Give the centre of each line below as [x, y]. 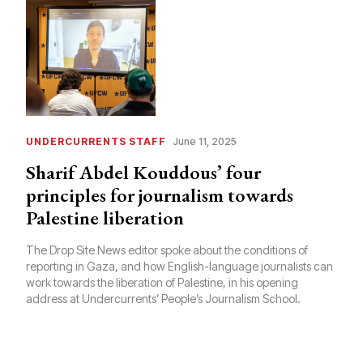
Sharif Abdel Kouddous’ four [143, 173]
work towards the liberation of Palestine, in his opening [162, 283]
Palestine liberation [105, 218]
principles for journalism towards [160, 195]
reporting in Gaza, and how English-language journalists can [179, 267]
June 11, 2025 [205, 142]
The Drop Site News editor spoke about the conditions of [167, 250]
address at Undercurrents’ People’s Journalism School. [163, 299]
